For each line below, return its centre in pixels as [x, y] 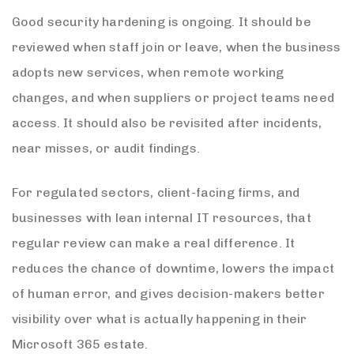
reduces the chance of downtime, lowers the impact [173, 268]
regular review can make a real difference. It [154, 243]
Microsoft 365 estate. [80, 344]
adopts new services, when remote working [148, 72]
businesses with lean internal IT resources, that [162, 217]
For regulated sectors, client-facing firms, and [156, 192]
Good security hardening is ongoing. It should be [162, 21]
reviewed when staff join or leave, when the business [177, 47]
